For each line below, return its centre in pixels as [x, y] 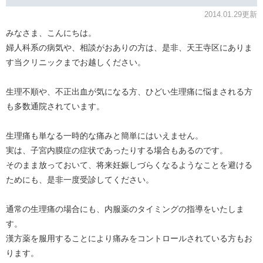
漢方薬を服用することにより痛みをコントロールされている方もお [129, 238]
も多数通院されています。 [55, 106]
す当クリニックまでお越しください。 [76, 62]
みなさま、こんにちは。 [51, 33]
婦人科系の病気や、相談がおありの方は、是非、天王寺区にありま [129, 47]
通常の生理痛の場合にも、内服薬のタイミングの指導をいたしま [125, 209]
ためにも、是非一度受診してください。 [80, 179]
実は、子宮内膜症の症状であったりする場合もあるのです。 [117, 150]
